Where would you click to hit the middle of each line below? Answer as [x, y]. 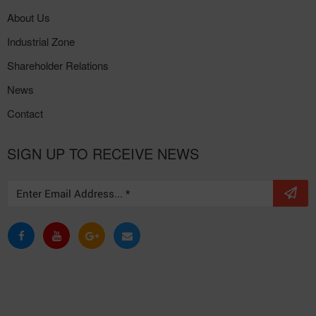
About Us [29, 18]
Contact [25, 114]
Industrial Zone [41, 42]
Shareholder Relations [58, 66]
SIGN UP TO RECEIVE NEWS [103, 154]
